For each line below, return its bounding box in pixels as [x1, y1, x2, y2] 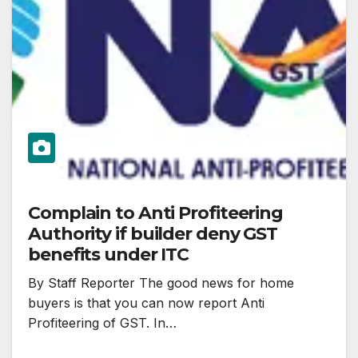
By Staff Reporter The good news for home [28, 275, 294, 292]
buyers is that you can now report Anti [28, 295, 265, 312]
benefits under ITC [28, 244, 189, 266]
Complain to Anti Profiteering [28, 202, 284, 225]
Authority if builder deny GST [28, 223, 278, 245]
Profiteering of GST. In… [28, 315, 177, 332]
